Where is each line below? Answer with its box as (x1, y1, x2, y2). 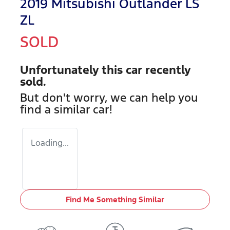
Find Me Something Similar (66, 194, 164, 204)
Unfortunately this (20, 62, 126, 77)
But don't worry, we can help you (20, 90, 198, 105)
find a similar (20, 102, 93, 117)
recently (142, 62, 190, 77)
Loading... (31, 137, 69, 148)
